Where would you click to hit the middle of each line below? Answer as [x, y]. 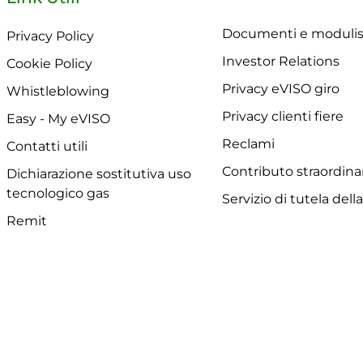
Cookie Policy [49, 63]
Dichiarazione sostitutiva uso [98, 173]
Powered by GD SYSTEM [181, 344]
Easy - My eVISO [58, 118]
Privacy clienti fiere [282, 116]
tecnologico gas [58, 193]
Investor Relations [280, 61]
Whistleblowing [58, 91]
